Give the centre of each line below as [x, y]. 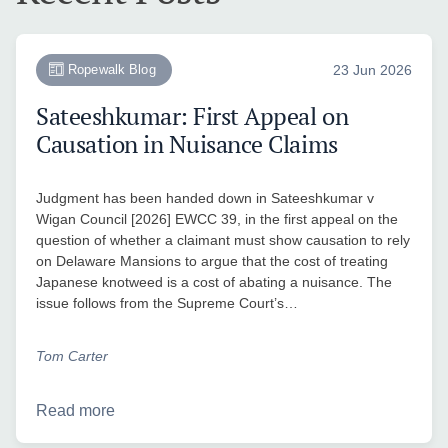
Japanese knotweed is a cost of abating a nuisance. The [214, 281]
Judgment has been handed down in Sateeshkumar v [205, 197]
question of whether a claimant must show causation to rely [223, 239]
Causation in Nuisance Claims [187, 143]
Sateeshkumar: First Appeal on [192, 115]
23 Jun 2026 [372, 69]
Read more [75, 410]
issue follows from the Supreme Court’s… [167, 302]
